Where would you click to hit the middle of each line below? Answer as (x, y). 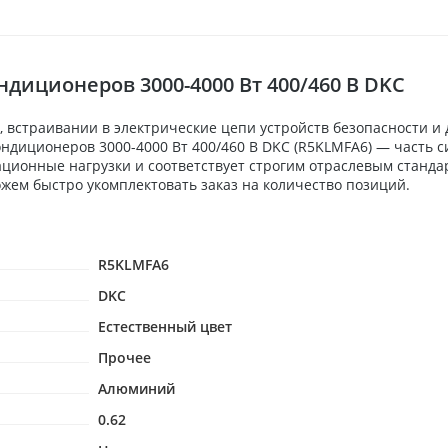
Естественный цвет (165, 326)
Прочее (124, 357)
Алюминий (136, 388)
